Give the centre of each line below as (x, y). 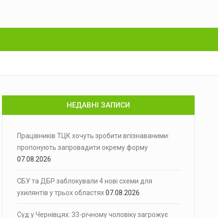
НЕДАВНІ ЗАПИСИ (98, 105)
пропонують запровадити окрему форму (82, 147)
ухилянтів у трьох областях (61, 193)
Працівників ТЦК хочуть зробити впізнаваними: (93, 136)
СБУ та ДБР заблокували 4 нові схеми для (85, 181)
